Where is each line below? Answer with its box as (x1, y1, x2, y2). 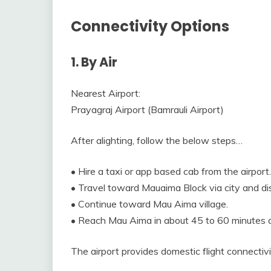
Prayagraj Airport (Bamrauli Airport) (71, 103, 224, 116)
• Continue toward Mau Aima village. (71, 197, 228, 210)
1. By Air (71, 53, 117, 71)
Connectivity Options (71, 16, 229, 37)
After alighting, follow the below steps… (71, 134, 243, 146)
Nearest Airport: (71, 87, 140, 99)
